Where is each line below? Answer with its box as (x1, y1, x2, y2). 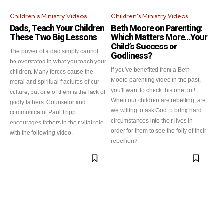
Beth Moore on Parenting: (111, 23, 202, 33)
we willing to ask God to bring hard (111, 107, 201, 114)
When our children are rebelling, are (111, 97, 206, 104)
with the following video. (10, 129, 73, 136)
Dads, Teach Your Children (10, 23, 104, 33)
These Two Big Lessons (10, 32, 97, 42)
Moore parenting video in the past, (111, 77, 201, 83)
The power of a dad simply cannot (10, 48, 98, 55)
